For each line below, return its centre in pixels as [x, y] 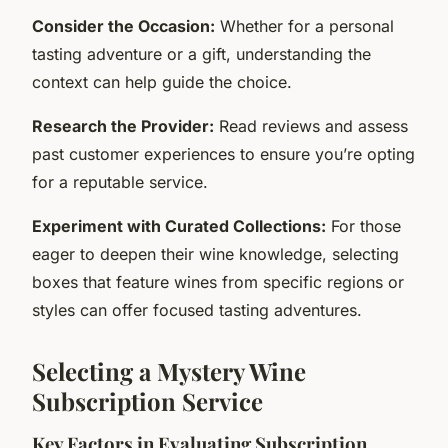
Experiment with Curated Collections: [179, 225]
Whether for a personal [304, 25]
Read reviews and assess [311, 125]
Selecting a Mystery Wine [169, 370]
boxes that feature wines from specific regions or [218, 281]
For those [363, 225]
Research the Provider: [123, 125]
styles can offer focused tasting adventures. [197, 309]
